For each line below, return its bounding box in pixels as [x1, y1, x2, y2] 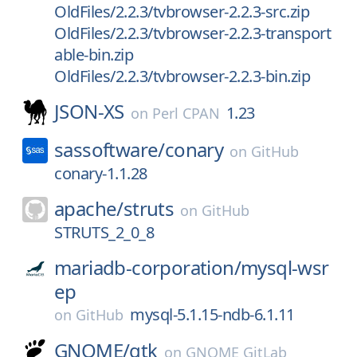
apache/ [54, 195, 124, 222]
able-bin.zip [54, 44, 133, 65]
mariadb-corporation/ [54, 254, 241, 280]
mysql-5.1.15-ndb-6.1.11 [130, 304, 295, 325]
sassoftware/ [54, 136, 165, 163]
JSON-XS [54, 98, 124, 124]
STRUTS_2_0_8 [54, 222, 154, 243]
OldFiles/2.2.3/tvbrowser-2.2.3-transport [54, 22, 331, 44]
